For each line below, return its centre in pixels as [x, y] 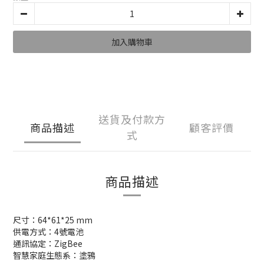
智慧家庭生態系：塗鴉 [54, 255]
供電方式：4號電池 [48, 232]
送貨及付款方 [132, 119]
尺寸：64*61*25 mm [53, 220]
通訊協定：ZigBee [48, 243]
